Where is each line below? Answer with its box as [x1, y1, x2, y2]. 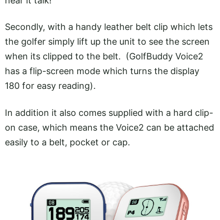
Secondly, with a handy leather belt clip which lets [5, 22, 213, 32]
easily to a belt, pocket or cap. [5, 137, 130, 147]
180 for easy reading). [5, 81, 96, 91]
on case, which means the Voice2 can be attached [5, 122, 214, 133]
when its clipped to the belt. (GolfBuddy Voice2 [5, 51, 203, 62]
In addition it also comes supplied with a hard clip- [5, 107, 213, 118]
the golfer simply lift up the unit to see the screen [5, 36, 210, 47]
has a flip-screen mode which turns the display [5, 66, 199, 77]
